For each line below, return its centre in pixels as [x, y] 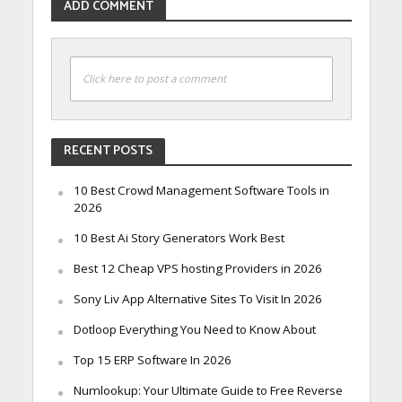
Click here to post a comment [154, 78]
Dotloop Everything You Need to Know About [194, 329]
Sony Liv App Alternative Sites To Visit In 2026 [197, 298]
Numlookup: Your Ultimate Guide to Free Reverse [208, 390]
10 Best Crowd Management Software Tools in [201, 190]
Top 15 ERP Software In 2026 [152, 359]
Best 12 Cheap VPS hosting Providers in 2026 [197, 268]
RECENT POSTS [108, 150]
